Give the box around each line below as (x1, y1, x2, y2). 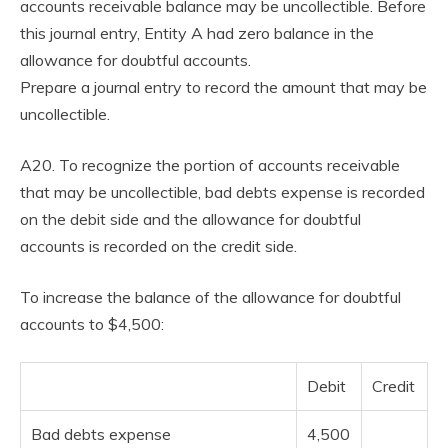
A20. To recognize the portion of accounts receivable (20, 155, 400, 175)
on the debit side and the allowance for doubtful (20, 209, 361, 229)
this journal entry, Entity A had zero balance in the (20, 23, 374, 43)
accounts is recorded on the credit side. (20, 236, 297, 256)
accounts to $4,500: (20, 314, 164, 334)
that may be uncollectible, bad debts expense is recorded (20, 182, 425, 202)
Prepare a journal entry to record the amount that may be (20, 77, 427, 97)
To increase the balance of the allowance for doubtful (20, 287, 401, 307)
